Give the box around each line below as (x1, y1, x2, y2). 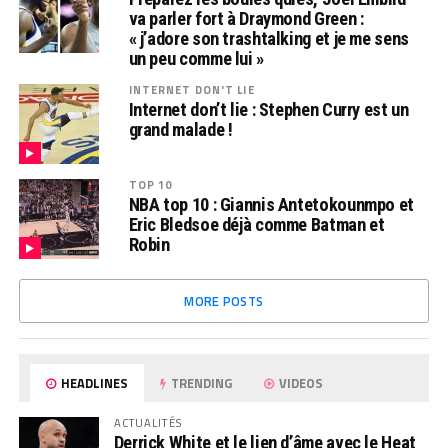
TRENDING (168, 373, 233, 394)
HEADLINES (58, 373, 129, 394)
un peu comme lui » (128, 48, 264, 70)
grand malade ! (128, 119, 233, 141)
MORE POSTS (184, 291, 264, 312)
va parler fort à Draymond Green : (128, 8, 364, 30)
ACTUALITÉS (113, 414, 182, 432)
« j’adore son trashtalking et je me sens (128, 28, 409, 50)
